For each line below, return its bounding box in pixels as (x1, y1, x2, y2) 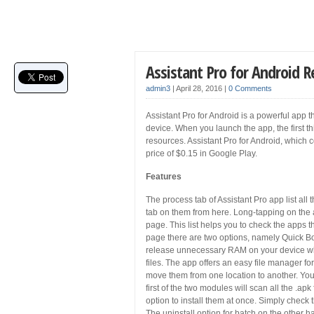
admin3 (146, 84, 170, 93)
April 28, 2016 (176, 84, 224, 93)
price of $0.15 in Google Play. (146, 149, 257, 158)
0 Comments (228, 84, 272, 93)
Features (146, 172, 182, 182)
